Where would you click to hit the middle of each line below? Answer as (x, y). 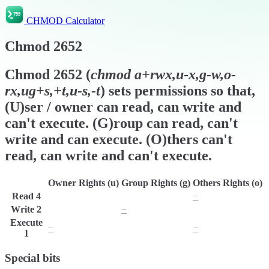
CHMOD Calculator (65, 21)
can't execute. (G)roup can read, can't (121, 123)
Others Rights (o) (228, 183)
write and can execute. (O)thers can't (119, 139)
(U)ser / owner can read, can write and (123, 107)
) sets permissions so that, (178, 90)
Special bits (32, 258)
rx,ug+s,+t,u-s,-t (53, 90)
